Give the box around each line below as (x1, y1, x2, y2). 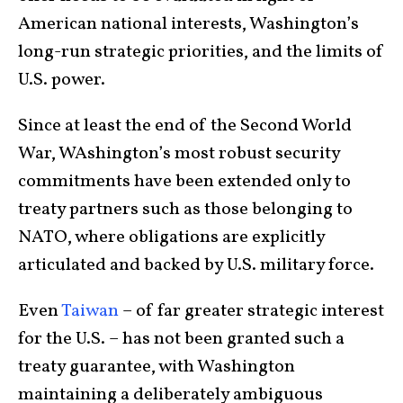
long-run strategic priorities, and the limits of (18, 39, 384, 65)
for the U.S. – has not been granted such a (18, 326, 345, 352)
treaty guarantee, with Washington (18, 354, 295, 380)
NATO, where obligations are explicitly (18, 224, 325, 250)
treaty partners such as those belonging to (18, 196, 353, 222)
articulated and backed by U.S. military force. (18, 252, 374, 278)
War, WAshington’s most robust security (18, 140, 340, 166)
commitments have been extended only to (18, 168, 351, 194)
